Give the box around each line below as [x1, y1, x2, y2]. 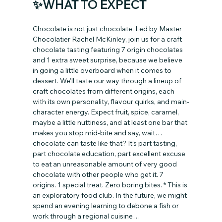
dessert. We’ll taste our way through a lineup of [32, 76, 183, 86]
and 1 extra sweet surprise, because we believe [32, 55, 184, 65]
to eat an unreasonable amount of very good [32, 160, 178, 169]
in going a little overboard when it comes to [32, 66, 173, 75]
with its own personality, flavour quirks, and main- [32, 97, 189, 107]
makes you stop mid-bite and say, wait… [32, 128, 164, 138]
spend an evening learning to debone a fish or [32, 201, 180, 211]
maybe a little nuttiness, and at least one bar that [32, 118, 189, 127]
